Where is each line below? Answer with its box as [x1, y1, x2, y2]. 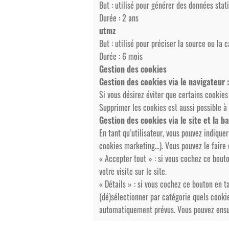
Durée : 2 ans [99, 12, 139, 24]
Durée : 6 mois [99, 50, 143, 62]
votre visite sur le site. [99, 165, 167, 177]
